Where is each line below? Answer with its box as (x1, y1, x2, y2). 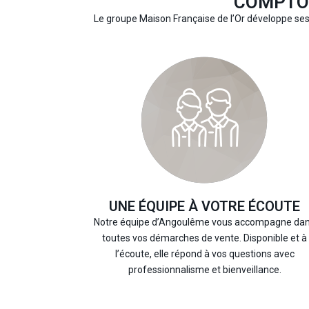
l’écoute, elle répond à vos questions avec (114, 248, 295, 259)
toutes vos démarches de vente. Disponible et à (102, 232, 308, 243)
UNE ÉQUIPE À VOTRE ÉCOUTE (109, 197, 301, 215)
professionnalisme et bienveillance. (128, 263, 281, 275)
